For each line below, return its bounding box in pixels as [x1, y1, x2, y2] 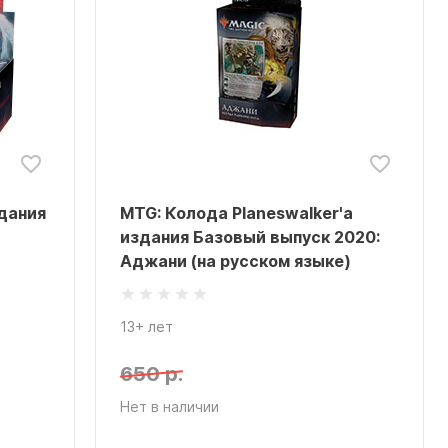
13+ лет [120, 318, 174, 335]
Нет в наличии [120, 398, 220, 415]
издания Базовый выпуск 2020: [120, 227, 381, 247]
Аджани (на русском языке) [120, 251, 352, 271]
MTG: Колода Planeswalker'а [120, 203, 354, 223]
